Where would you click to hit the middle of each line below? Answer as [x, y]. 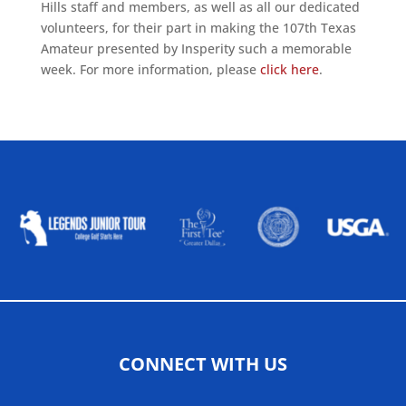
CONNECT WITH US [203, 363]
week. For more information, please [150, 69]
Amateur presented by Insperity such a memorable [196, 48]
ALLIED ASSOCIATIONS [203, 173]
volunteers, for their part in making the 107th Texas [198, 28]
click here [289, 69]
